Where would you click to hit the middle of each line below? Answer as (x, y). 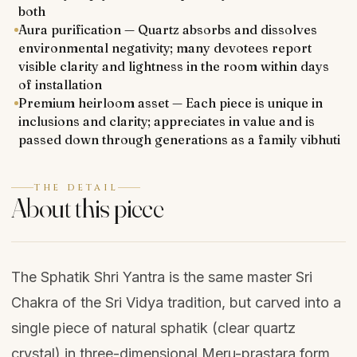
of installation (60, 84)
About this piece (88, 208)
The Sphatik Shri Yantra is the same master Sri (162, 277)
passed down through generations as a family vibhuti (179, 139)
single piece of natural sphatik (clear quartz (153, 328)
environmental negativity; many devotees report (165, 48)
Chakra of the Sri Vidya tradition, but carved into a (176, 302)
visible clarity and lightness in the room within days (173, 66)
